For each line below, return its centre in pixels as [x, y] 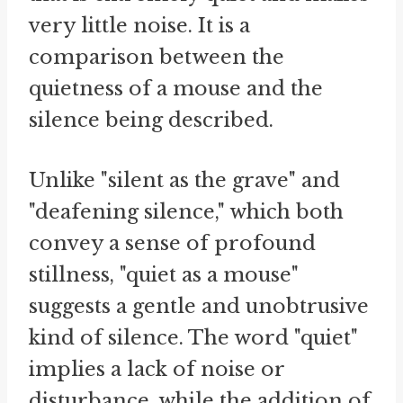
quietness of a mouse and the [176, 89]
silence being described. [151, 120]
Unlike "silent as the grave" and [184, 180]
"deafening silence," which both [186, 212]
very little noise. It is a [139, 26]
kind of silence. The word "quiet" [193, 338]
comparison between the [157, 57]
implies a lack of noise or [157, 369]
